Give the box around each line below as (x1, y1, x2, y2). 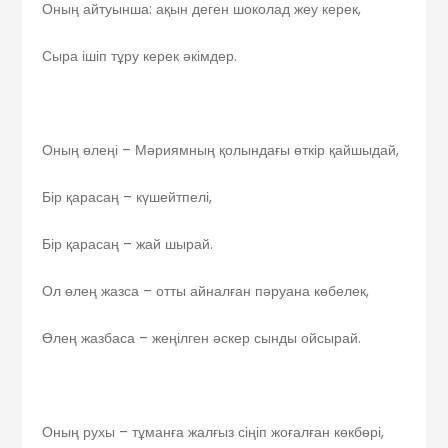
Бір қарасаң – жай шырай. (42, 234, 214, 255)
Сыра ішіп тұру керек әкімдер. (42, 46, 238, 67)
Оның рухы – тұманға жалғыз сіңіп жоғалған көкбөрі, (42, 422, 385, 443)
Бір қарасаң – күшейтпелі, (42, 187, 213, 208)
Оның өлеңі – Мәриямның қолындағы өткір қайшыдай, (42, 140, 400, 161)
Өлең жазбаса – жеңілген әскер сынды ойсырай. (42, 328, 362, 349)
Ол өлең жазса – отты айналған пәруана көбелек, (42, 281, 370, 302)
